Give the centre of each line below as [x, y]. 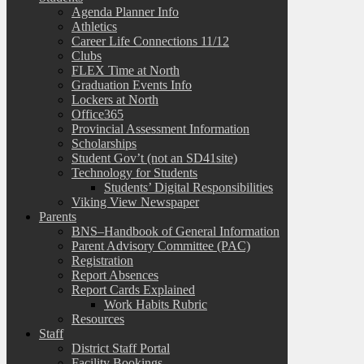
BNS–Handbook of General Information [175, 231]
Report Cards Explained [133, 289]
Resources [98, 318]
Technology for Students [134, 172]
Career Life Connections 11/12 [150, 41]
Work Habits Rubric [156, 304]
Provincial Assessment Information [160, 128]
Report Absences [115, 275]
